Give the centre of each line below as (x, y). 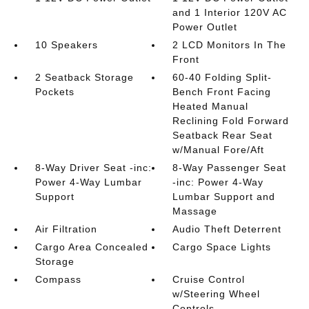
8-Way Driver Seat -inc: (93, 168)
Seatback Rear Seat (223, 135)
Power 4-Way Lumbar (88, 182)
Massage (195, 211)
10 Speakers (66, 45)
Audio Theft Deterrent (227, 229)
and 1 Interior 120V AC (230, 12)
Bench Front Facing (222, 92)
